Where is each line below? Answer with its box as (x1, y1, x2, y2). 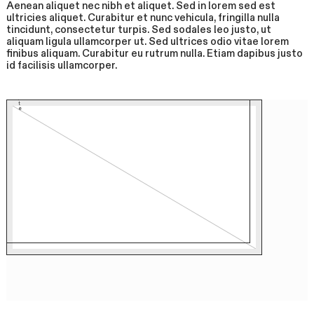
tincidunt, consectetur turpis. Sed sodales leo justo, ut (6, 23, 272, 37)
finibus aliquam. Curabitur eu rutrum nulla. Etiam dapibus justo (6, 47, 303, 61)
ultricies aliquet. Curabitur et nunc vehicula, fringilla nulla (6, 11, 280, 25)
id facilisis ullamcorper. (6, 59, 118, 73)
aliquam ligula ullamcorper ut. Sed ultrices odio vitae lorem (6, 35, 289, 49)
